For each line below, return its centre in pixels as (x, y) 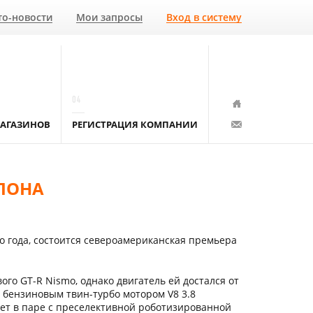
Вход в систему (204, 17)
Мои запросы (109, 17)
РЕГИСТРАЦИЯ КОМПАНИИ (134, 124)
